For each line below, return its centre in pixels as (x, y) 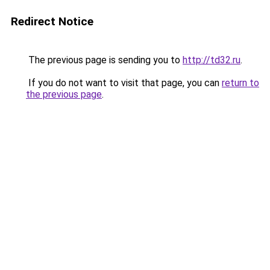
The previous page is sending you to (104, 60)
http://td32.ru (212, 60)
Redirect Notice (52, 21)
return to (240, 83)
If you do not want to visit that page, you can (124, 83)
